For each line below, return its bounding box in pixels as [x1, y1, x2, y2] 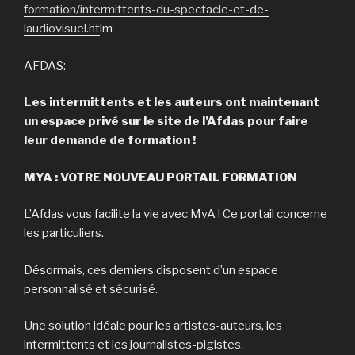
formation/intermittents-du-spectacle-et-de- [24, 2, 269, 17]
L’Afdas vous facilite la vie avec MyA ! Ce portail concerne [24, 207, 327, 221]
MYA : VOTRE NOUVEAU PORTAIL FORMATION [24, 170, 297, 185]
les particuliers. [24, 226, 104, 240]
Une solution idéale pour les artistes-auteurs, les [24, 319, 282, 333]
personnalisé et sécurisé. [24, 281, 158, 296]
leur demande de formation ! [24, 133, 198, 147]
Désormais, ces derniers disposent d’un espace [24, 262, 278, 277]
